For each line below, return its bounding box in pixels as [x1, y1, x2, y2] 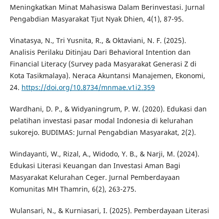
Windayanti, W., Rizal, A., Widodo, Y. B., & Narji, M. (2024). [9, 149, 199, 159]
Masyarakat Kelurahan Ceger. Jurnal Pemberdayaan [9, 173, 180, 182]
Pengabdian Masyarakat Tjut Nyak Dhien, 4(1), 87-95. [9, 14, 184, 24]
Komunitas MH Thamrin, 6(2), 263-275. [9, 184, 136, 194]
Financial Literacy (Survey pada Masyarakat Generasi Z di [9, 59, 197, 69]
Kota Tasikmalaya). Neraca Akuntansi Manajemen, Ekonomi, [9, 71, 205, 81]
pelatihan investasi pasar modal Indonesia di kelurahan [9, 116, 193, 126]
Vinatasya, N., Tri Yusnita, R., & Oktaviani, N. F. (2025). [9, 36, 186, 45]
